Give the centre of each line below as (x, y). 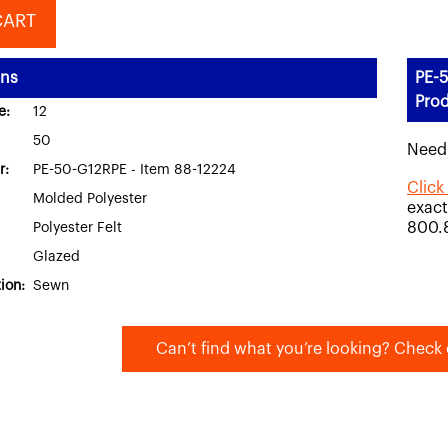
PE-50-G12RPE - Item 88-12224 (134, 170)
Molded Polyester (90, 199)
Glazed (56, 257)
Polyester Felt (77, 228)
